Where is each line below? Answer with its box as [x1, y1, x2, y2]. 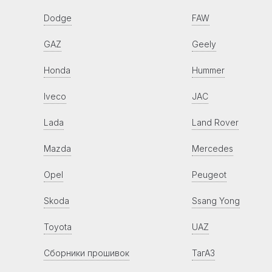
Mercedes [192, 143, 233, 154]
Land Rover [192, 117, 239, 127]
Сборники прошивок [44, 247, 129, 258]
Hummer [192, 64, 225, 75]
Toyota [44, 221, 72, 232]
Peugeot [192, 169, 226, 180]
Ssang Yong [192, 195, 240, 206]
